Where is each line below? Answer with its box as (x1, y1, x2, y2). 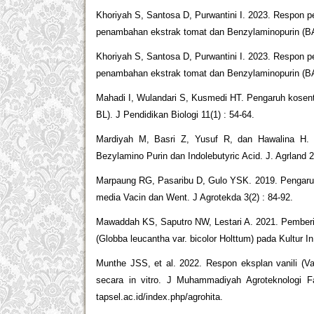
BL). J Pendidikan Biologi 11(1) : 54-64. (96, 109, 254, 121)
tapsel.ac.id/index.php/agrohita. (96, 292, 223, 303)
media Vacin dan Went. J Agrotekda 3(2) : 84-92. (96, 192, 293, 203)
